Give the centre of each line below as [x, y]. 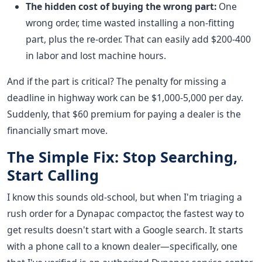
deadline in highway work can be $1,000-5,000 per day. [125, 98]
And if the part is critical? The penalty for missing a [117, 82]
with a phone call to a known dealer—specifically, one [122, 247]
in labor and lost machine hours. [96, 56]
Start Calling [53, 175]
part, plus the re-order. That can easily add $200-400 [138, 39]
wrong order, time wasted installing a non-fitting [130, 23]
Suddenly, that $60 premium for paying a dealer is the [124, 114]
